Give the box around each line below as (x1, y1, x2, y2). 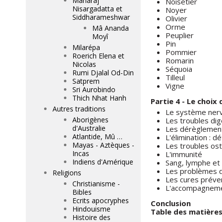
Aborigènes (72, 115, 109, 124)
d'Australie (72, 123, 106, 133)
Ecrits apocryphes (72, 196, 129, 205)
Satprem (72, 76, 100, 86)
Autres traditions (53, 104, 106, 113)
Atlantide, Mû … (72, 132, 122, 141)
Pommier (166, 47, 197, 57)
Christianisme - (72, 179, 120, 188)
